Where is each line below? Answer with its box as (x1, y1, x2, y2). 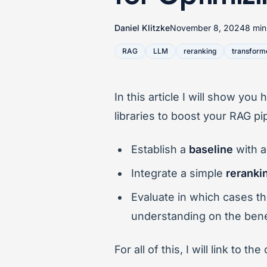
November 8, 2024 (170, 22, 245, 33)
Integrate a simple (131, 166, 226, 179)
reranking (184, 46, 216, 55)
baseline (189, 142, 233, 156)
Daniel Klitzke (114, 22, 170, 33)
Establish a (131, 142, 189, 156)
